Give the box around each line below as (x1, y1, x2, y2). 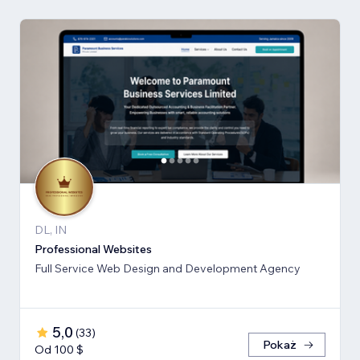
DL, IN (35, 223, 67, 238)
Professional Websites (35, 242, 152, 257)
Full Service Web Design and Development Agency (35, 261, 301, 276)
